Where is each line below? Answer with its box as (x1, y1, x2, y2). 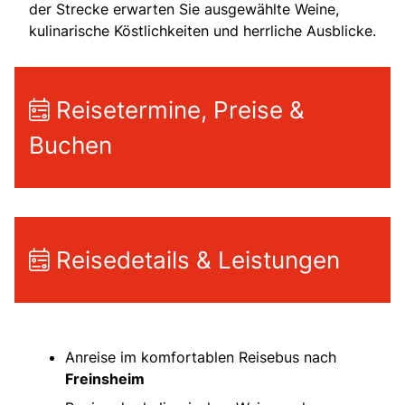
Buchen (29, 131, 112, 160)
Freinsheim (65, 370, 145, 389)
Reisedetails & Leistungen (50, 246, 340, 275)
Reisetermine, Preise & (50, 96, 305, 125)
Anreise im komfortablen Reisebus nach (65, 348, 336, 367)
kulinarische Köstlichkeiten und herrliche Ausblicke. (29, 22, 376, 41)
